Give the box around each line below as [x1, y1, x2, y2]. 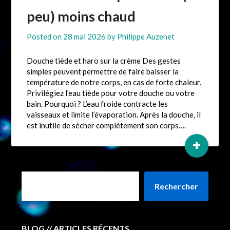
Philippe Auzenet [117, 32, 175, 42]
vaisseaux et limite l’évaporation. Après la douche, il [27, 110, 201, 120]
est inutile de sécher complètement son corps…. [27, 121, 186, 130]
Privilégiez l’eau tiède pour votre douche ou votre [27, 88, 195, 98]
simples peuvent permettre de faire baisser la [27, 67, 179, 76]
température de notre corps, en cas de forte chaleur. [27, 78, 202, 87]
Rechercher [154, 181, 198, 191]
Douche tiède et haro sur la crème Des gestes [27, 56, 181, 66]
